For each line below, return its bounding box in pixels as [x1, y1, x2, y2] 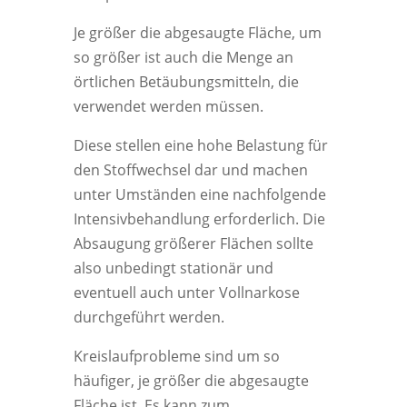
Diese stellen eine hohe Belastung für [73, 135, 328, 155]
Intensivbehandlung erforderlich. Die [73, 209, 325, 229]
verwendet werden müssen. [73, 96, 263, 116]
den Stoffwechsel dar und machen [73, 160, 308, 180]
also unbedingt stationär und [73, 258, 273, 278]
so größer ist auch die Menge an [73, 47, 293, 67]
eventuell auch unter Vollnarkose [73, 283, 300, 303]
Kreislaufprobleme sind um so [73, 346, 280, 366]
